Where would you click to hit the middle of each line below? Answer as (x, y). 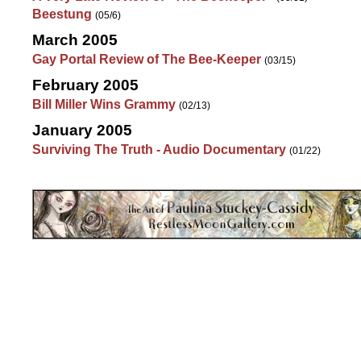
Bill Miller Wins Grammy (104, 104)
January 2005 (82, 130)
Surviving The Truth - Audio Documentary (159, 149)
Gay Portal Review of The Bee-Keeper (147, 59)
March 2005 (75, 40)
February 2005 (85, 85)
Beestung (62, 14)
